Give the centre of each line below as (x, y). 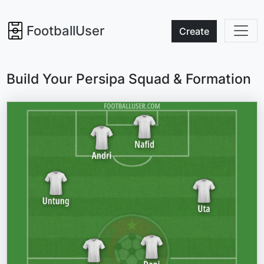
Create (194, 32)
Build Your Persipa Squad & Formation (129, 79)
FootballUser (66, 31)
